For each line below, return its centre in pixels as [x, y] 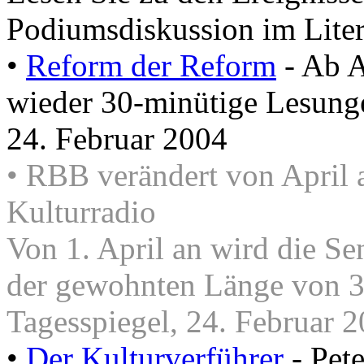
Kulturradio [81, 212]
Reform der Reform [151, 66]
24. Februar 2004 [117, 139]
